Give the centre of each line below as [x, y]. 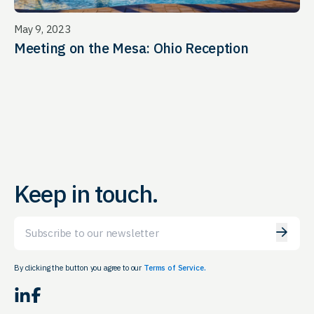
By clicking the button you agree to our [79, 268]
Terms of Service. [175, 268]
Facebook [35, 295]
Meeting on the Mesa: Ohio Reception [131, 48]
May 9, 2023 [42, 29]
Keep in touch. [86, 193]
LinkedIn [19, 295]
